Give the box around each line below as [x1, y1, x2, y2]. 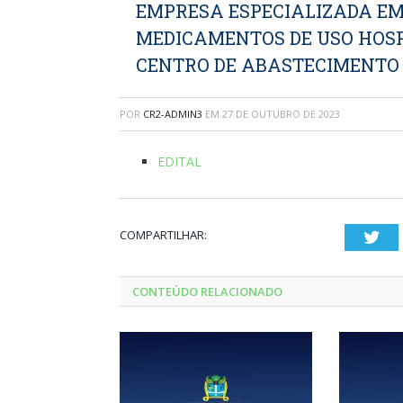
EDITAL [157, 153, 201, 170]
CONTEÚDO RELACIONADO [132, 283, 282, 300]
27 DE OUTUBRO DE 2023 [222, 107, 340, 121]
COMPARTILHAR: [120, 227, 207, 243]
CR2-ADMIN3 [143, 107, 202, 121]
